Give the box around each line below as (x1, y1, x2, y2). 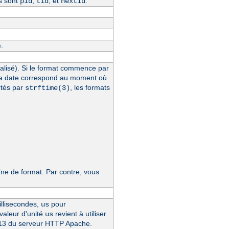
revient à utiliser (53, 209, 106, 218)
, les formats (70, 83, 110, 91)
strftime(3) (25, 83, 70, 92)
